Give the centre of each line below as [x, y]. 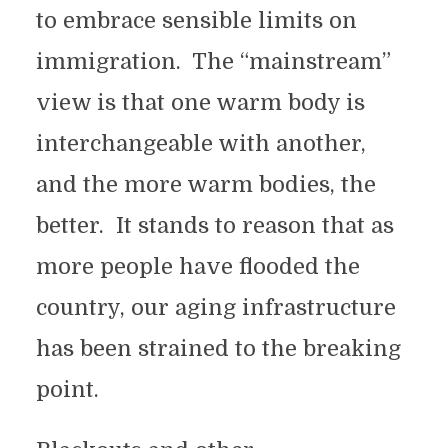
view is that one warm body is [200, 102]
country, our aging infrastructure [215, 307]
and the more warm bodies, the [205, 184]
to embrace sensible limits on [196, 20]
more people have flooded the [197, 266]
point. [67, 389]
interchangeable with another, [200, 143]
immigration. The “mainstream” [213, 61]
